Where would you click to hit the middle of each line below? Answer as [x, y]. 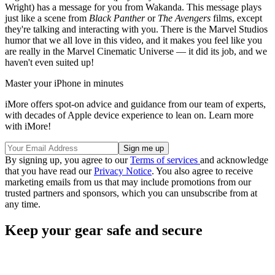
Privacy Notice [123, 171]
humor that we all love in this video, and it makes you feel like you [134, 40]
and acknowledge [234, 160]
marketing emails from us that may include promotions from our [128, 182]
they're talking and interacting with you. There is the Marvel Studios [136, 29]
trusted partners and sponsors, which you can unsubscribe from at [131, 193]
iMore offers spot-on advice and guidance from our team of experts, [135, 104]
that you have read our [49, 171]
